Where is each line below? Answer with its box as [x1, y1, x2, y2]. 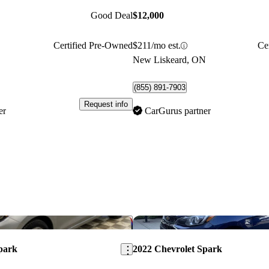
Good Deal [90, 10, 133, 21]
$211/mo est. [132, 40, 181, 51]
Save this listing [117, 217, 174, 226]
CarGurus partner [144, 106, 211, 116]
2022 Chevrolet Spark [132, 244, 222, 255]
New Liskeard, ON [132, 55, 206, 65]
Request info [83, 99, 128, 109]
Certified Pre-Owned [53, 40, 133, 51]
